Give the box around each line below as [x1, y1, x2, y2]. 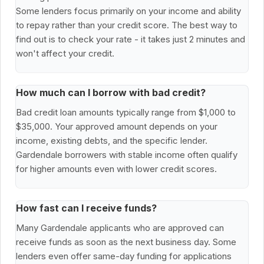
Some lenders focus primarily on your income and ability [16, 5, 241, 17]
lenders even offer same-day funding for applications [16, 250, 232, 262]
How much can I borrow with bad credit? [16, 87, 206, 99]
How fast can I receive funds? [16, 202, 157, 214]
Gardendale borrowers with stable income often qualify [16, 149, 237, 161]
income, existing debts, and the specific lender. [16, 135, 207, 147]
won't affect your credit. [16, 48, 114, 60]
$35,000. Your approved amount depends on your [16, 121, 217, 133]
